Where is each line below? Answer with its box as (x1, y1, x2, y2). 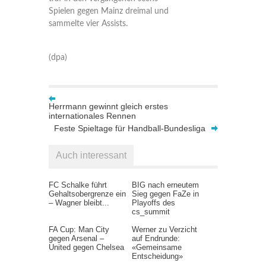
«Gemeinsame (131, 243, 182, 252)
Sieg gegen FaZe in (131, 189, 199, 198)
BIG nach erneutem (131, 180, 199, 189)
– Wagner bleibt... (48, 198, 109, 207)
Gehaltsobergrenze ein (48, 189, 126, 198)
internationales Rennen (48, 111, 136, 121)
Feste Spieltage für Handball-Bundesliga (53, 123, 205, 133)
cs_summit (131, 207, 170, 216)
